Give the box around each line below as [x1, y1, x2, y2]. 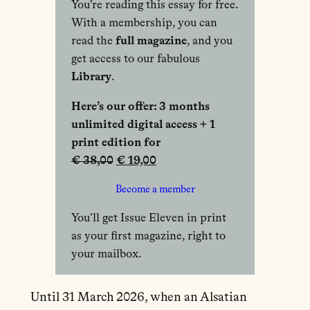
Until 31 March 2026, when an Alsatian [30, 291, 247, 304]
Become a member [115, 184, 195, 194]
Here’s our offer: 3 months [71, 101, 210, 113]
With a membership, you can [71, 17, 217, 30]
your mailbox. [71, 248, 142, 260]
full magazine [115, 35, 187, 48]
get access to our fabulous [71, 53, 200, 66]
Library [71, 71, 111, 84]
